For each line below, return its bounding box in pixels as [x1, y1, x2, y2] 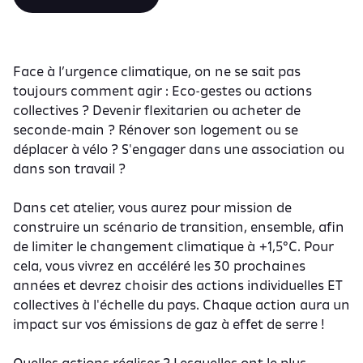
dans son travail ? [13, 160, 126, 177]
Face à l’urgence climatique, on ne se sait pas [13, 63, 301, 79]
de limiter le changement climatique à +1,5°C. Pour [13, 238, 334, 254]
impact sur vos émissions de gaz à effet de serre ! [13, 316, 325, 332]
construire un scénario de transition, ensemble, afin [13, 219, 344, 235]
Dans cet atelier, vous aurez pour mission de [13, 199, 292, 216]
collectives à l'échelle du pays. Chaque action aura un [13, 297, 350, 313]
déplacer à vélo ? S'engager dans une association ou [13, 141, 344, 157]
